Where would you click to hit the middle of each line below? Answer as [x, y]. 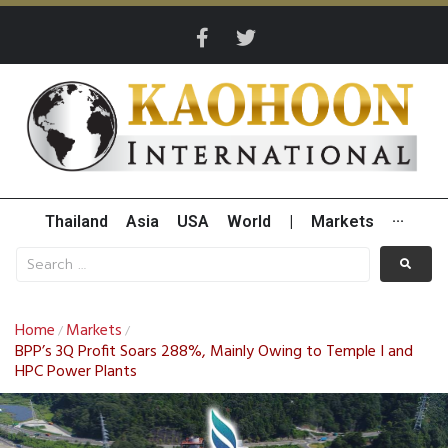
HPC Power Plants [76, 372]
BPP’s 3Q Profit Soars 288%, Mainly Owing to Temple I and [214, 352]
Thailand [76, 222]
